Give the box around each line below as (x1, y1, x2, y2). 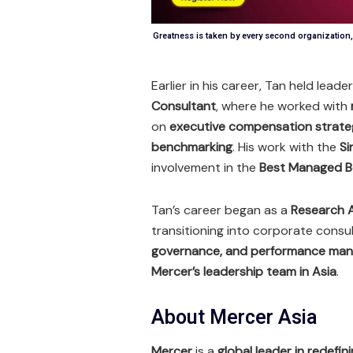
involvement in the (151, 158, 259, 176)
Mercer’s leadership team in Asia (151, 262, 336, 280)
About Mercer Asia (151, 303, 318, 333)
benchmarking (151, 138, 232, 155)
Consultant (151, 97, 216, 114)
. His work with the (232, 138, 340, 155)
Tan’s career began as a (151, 201, 291, 218)
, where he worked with (216, 97, 351, 114)
